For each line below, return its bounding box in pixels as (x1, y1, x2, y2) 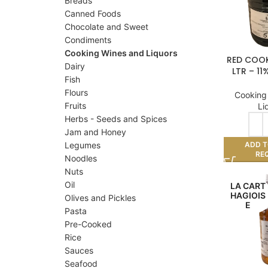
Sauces (65, 245, 93, 255)
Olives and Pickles (65, 193, 136, 203)
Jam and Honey (65, 127, 126, 137)
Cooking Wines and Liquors (65, 48, 178, 58)
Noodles (65, 153, 97, 163)
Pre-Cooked (65, 219, 112, 229)
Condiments (65, 35, 111, 45)
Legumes (65, 140, 100, 150)
